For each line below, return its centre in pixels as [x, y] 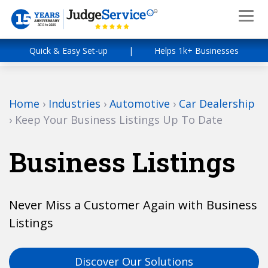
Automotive [140, 103]
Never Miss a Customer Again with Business [133, 205]
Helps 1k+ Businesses [197, 51]
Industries [74, 103]
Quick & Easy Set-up [68, 51]
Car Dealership [217, 103]
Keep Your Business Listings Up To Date [119, 120]
